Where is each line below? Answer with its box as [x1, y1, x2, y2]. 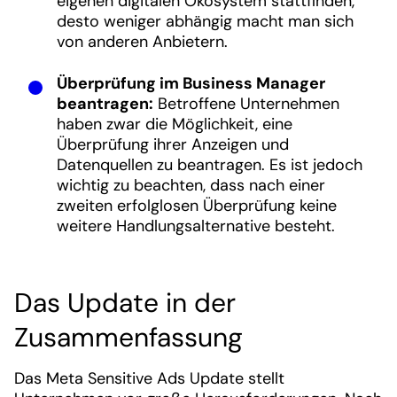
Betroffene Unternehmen [153, 93, 339, 114]
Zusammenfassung [14, 320, 243, 354]
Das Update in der [14, 285, 236, 320]
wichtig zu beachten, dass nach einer [57, 175, 325, 196]
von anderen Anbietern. [57, 31, 228, 52]
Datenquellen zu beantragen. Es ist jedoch [57, 154, 362, 175]
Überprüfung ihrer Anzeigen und [57, 134, 289, 155]
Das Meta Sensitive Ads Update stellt [14, 368, 284, 389]
